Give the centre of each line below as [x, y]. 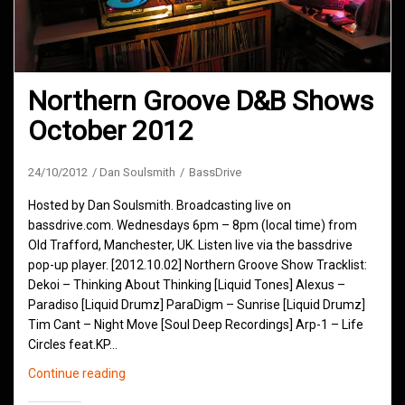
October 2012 [111, 130]
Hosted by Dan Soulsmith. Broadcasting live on [160, 205]
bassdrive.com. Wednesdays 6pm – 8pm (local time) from [193, 225]
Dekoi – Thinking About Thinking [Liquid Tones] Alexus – [187, 284]
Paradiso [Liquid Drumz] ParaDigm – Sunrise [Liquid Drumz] [197, 304]
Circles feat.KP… [73, 344]
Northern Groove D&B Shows [201, 100]
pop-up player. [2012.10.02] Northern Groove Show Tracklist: [198, 264]
